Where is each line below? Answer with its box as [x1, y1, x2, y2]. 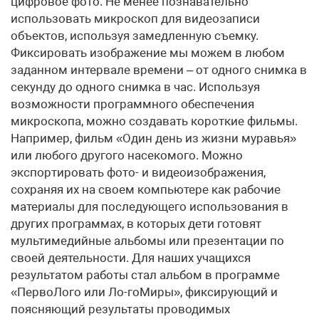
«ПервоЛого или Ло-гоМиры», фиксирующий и [11, 285, 278, 299]
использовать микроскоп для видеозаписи [11, 11, 260, 26]
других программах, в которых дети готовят [11, 216, 261, 231]
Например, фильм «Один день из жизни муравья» [11, 131, 296, 145]
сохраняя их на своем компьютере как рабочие [11, 182, 281, 197]
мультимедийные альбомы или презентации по [11, 234, 284, 248]
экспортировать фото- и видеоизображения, [11, 165, 266, 179]
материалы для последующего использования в [11, 199, 288, 214]
